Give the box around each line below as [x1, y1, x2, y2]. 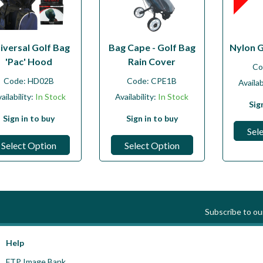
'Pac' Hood [5, 55, 53, 67]
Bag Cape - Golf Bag [108, 41, 195, 53]
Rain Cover [128, 55, 176, 67]
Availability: [115, 91, 157, 102]
